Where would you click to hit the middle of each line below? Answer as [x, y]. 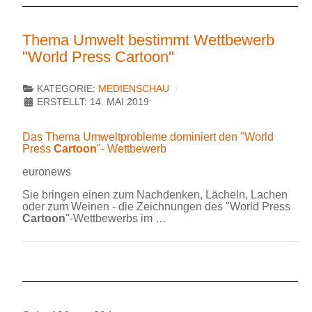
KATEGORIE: [66, 88]
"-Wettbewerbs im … [116, 218]
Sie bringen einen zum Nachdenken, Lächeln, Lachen [155, 194]
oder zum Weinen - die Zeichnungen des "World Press [156, 206]
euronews [47, 171]
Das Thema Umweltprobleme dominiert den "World [148, 136]
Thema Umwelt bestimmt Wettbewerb [148, 40]
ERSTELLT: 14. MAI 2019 [93, 102]
